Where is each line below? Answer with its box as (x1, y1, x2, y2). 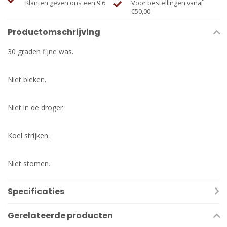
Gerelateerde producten (8, 210, 113, 222)
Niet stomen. (8, 159, 50, 169)
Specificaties (8, 185, 65, 198)
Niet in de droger (8, 102, 63, 112)
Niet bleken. (8, 74, 46, 85)
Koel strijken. (8, 130, 50, 140)
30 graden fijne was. (8, 47, 73, 57)
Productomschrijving (8, 26, 100, 39)
